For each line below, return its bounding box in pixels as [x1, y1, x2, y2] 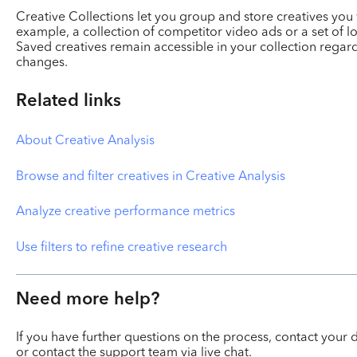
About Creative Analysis [15, 135, 155, 148]
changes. [15, 56, 68, 69]
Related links [15, 92, 121, 110]
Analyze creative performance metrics [15, 206, 235, 219]
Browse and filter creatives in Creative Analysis [15, 170, 285, 183]
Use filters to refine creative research [15, 241, 227, 254]
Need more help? [15, 290, 159, 308]
